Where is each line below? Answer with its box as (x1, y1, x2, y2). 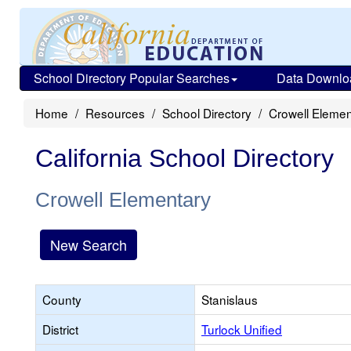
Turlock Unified (201, 320, 282, 338)
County (42, 291, 81, 308)
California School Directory (35, 144, 334, 172)
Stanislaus (201, 291, 258, 308)
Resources (85, 104, 145, 121)
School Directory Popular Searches (34, 69, 230, 87)
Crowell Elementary (35, 188, 211, 212)
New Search (50, 234, 127, 255)
